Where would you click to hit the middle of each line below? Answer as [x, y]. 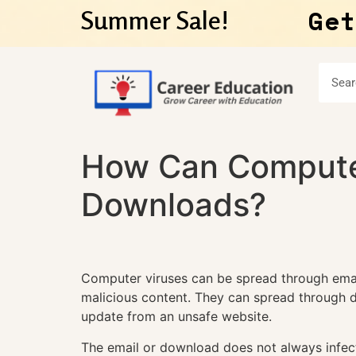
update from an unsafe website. [176, 317]
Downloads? [174, 205]
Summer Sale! [155, 20]
